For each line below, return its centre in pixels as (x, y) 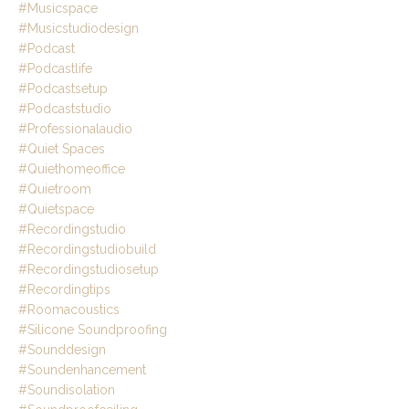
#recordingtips (64, 290)
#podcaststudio (65, 109)
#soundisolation (67, 390)
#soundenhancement (82, 370)
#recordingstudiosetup (89, 270)
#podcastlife (55, 69)
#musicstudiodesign (79, 29)
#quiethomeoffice (72, 169)
